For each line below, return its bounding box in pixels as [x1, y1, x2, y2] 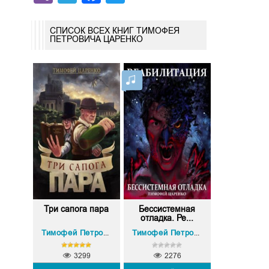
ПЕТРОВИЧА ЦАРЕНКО [49, 34, 143, 44]
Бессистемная [139, 204, 196, 214]
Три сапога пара [44, 204, 109, 214]
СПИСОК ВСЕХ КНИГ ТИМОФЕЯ [49, 26, 180, 36]
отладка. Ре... [141, 213, 194, 223]
